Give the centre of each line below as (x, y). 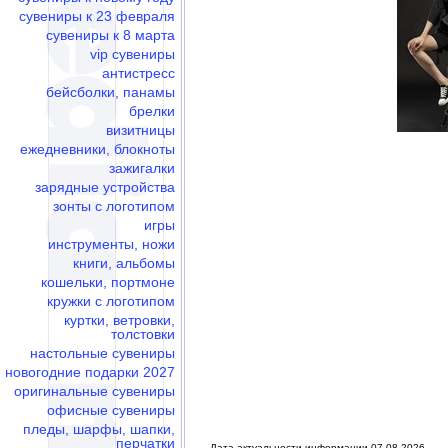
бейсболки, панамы (110, 92)
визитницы (140, 130)
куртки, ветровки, (119, 320)
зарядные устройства (105, 187)
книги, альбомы (124, 263)
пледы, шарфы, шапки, (99, 429)
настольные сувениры (102, 353)
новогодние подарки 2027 (90, 372)
